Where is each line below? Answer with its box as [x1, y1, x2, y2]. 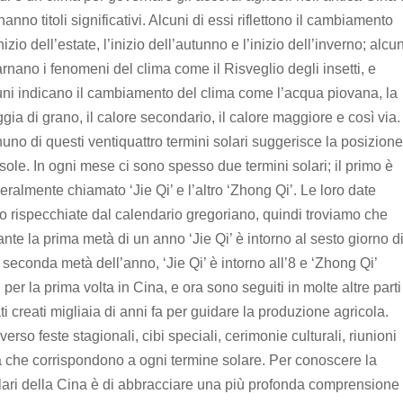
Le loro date [300, 182, 376, 198]
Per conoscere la [269, 352, 377, 368]
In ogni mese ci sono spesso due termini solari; [33, 157, 335, 174]
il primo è [335, 157, 393, 174]
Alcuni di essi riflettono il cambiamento [148, 12, 393, 28]
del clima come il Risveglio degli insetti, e [110, 60, 376, 76]
